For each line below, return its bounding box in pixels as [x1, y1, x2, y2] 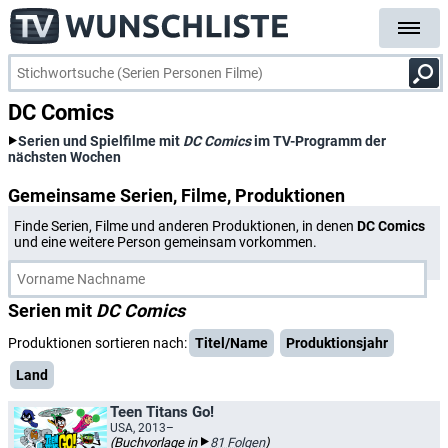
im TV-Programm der [251, 133, 386, 149]
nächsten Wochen [8, 149, 121, 165]
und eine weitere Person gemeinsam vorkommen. [14, 234, 317, 250]
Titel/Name [195, 335, 268, 351]
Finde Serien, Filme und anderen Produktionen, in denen [14, 218, 357, 234]
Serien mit [8, 300, 96, 321]
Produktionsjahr [286, 335, 388, 351]
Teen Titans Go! [110, 403, 214, 421]
